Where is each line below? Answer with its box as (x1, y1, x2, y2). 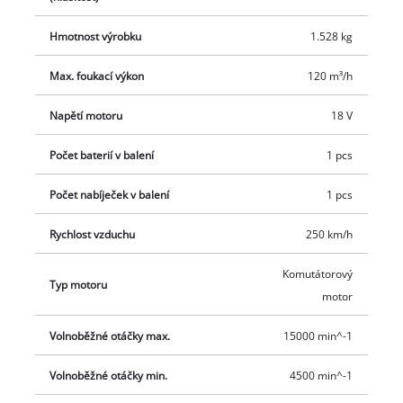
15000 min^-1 (282, 329, 353, 344)
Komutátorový (282, 267, 353, 282)
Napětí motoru (49, 109, 123, 123)
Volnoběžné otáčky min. (49, 369, 168, 383)
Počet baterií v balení (49, 148, 155, 163)
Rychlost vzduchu (49, 228, 136, 242)
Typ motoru (49, 278, 108, 292)
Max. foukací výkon (49, 69, 145, 84)
